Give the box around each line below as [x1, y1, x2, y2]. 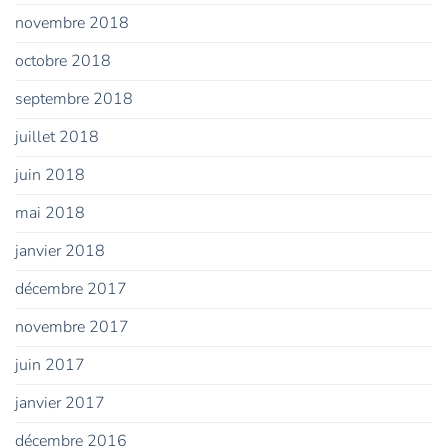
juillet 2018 [15, 126, 99, 149]
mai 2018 [15, 202, 85, 225]
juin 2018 [15, 164, 85, 187]
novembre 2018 [15, 12, 129, 35]
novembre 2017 [15, 316, 129, 339]
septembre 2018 [15, 88, 133, 111]
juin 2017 [15, 354, 85, 377]
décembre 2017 [15, 278, 127, 301]
